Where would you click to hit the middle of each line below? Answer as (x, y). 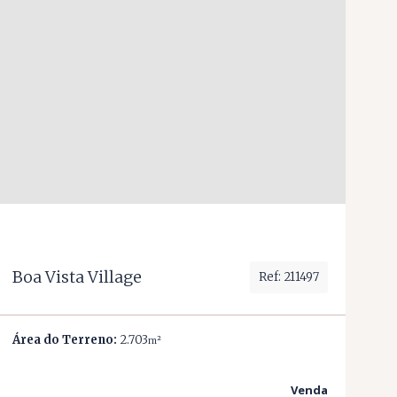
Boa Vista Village (77, 277)
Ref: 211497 (289, 276)
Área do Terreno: (65, 340)
